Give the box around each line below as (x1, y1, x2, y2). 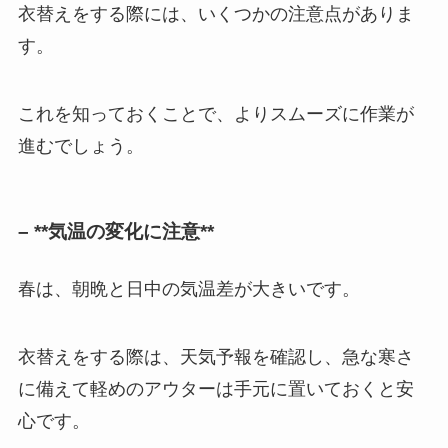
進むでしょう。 (17, 136, 144, 157)
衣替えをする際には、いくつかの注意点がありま (17, 4, 414, 25)
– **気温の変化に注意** (17, 220, 214, 242)
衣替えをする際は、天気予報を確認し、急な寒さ (17, 346, 414, 367)
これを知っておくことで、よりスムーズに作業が (17, 104, 414, 125)
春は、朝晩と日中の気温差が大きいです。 (17, 278, 360, 299)
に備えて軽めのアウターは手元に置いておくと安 (17, 378, 414, 399)
